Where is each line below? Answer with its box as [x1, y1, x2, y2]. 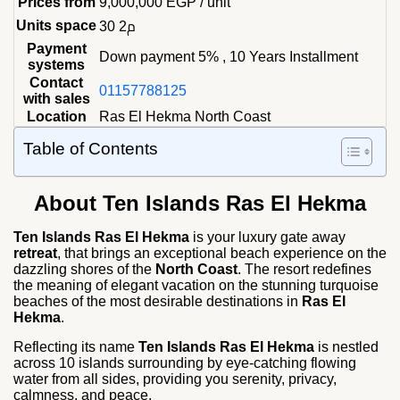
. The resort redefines [237, 262, 371, 277]
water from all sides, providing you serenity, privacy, [13, 371, 337, 387]
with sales [22, 91, 90, 106]
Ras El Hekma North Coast [99, 109, 271, 124]
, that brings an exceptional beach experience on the [57, 246, 387, 261]
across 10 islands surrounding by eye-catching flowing [13, 355, 356, 371]
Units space [16, 18, 96, 33]
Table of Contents [23, 139, 158, 158]
